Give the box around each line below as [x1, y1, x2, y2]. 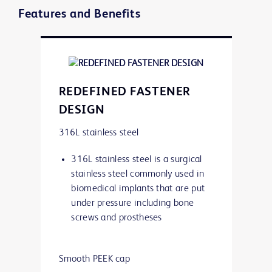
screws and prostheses [71, 213, 165, 223]
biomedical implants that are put [71, 184, 205, 194]
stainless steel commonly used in [71, 169, 205, 180]
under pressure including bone [71, 199, 194, 209]
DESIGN [58, 104, 105, 117]
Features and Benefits [18, 8, 141, 21]
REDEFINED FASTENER [58, 86, 191, 99]
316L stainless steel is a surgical [71, 155, 202, 165]
